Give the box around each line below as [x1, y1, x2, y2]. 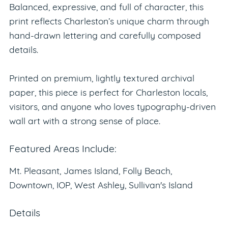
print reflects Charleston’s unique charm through [9, 18, 209, 27]
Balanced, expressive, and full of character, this [9, 4, 204, 13]
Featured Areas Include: [9, 145, 117, 155]
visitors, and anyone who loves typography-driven [9, 103, 216, 112]
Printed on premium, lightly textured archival [9, 75, 194, 84]
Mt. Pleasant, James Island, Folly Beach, [9, 167, 172, 177]
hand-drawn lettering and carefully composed [9, 32, 201, 41]
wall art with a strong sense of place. [9, 118, 160, 127]
